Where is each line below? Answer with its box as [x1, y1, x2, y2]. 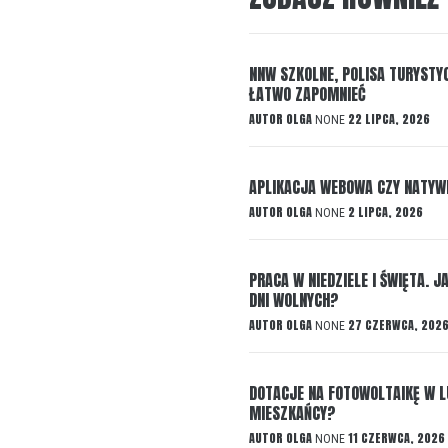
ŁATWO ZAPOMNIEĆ [249, 82, 366, 107]
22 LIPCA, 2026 [348, 110, 430, 129]
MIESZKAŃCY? [249, 401, 336, 426]
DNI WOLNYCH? [249, 288, 339, 313]
